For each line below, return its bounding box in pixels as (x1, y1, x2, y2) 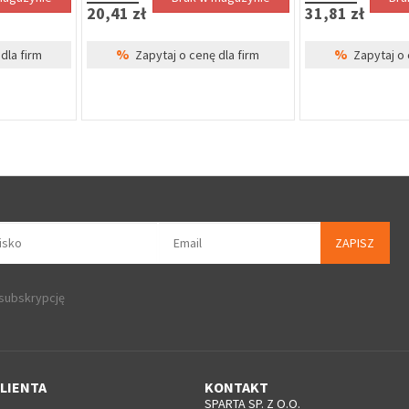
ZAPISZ (334, 235, 374, 252)
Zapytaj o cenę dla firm (130, 46, 260, 63)
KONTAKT (204, 378, 268, 397)
